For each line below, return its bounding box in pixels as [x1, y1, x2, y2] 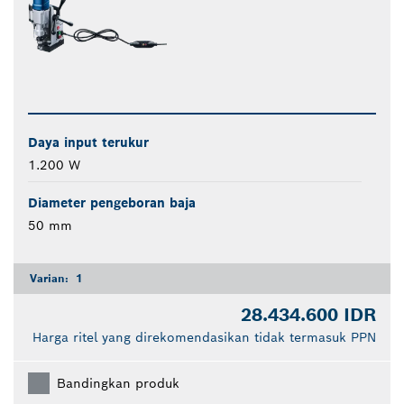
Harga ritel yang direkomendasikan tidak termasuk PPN [32, 329, 376, 346]
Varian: [30, 271, 72, 286]
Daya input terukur [28, 134, 149, 151]
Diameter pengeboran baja [28, 195, 196, 212]
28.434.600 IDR [241, 303, 376, 327]
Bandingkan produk [57, 375, 179, 392]
